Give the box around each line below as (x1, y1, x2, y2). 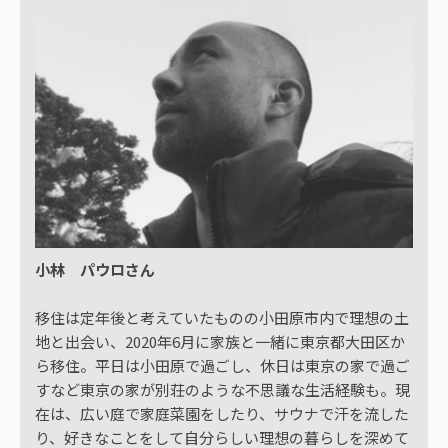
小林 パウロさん (35, 259, 155, 281)
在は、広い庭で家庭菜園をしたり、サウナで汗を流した (35, 403, 409, 425)
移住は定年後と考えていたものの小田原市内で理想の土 (35, 307, 409, 329)
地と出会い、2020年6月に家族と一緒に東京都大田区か (35, 331, 405, 353)
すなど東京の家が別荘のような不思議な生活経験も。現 (35, 379, 410, 401)
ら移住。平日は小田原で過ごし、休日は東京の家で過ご (35, 355, 410, 377)
